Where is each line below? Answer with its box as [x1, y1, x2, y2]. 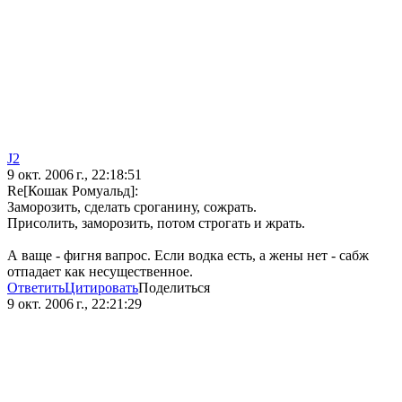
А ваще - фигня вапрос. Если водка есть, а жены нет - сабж [7, 248, 369, 264]
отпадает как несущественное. [7, 264, 193, 280]
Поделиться [138, 280, 210, 296]
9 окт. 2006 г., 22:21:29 [7, 296, 142, 312]
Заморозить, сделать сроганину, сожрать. [7, 199, 257, 215]
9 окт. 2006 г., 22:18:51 [7, 167, 142, 183]
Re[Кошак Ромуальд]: [7, 183, 138, 199]
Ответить [7, 280, 65, 296]
